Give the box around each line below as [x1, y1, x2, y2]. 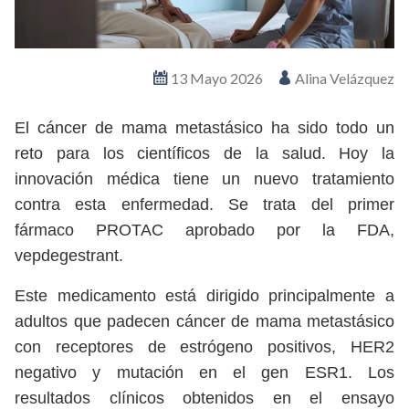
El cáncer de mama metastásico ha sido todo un [15, 119, 394, 138]
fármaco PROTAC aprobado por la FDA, [15, 221, 394, 240]
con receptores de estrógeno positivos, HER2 [15, 338, 394, 357]
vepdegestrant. [15, 246, 123, 266]
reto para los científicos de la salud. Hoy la [15, 144, 394, 163]
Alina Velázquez [292, 69, 394, 88]
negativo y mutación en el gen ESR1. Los [15, 363, 394, 383]
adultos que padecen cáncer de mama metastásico [15, 312, 394, 331]
